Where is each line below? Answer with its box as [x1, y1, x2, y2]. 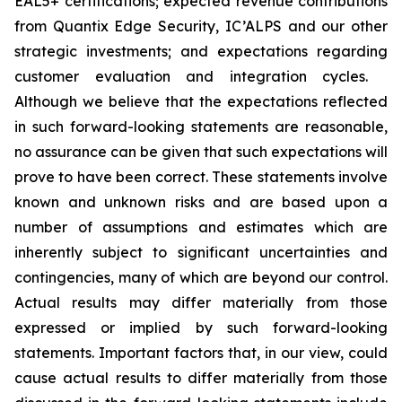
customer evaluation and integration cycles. [14, 67, 388, 85]
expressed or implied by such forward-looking [14, 319, 388, 336]
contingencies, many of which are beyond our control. [14, 268, 388, 286]
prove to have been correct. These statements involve [14, 168, 388, 186]
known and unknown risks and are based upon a [14, 193, 388, 211]
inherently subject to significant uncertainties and [14, 243, 388, 261]
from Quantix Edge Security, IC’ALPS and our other [14, 17, 388, 35]
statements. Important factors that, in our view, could [14, 344, 388, 362]
